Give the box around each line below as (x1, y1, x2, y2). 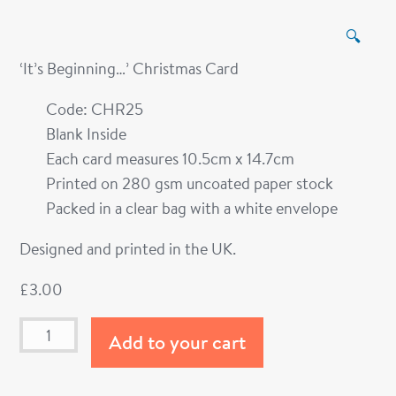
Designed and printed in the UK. (19, 238, 237, 260)
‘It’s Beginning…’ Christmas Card (19, 57, 240, 80)
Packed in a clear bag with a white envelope (46, 197, 339, 219)
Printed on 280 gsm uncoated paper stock (46, 172, 334, 194)
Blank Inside (46, 123, 127, 145)
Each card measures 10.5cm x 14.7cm (46, 148, 295, 170)
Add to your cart (108, 329, 246, 356)
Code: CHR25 (46, 98, 144, 120)
